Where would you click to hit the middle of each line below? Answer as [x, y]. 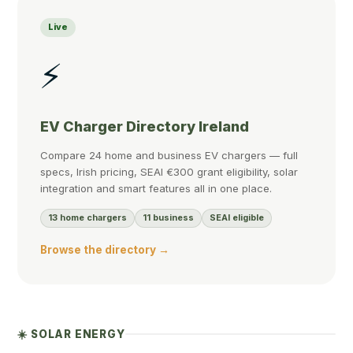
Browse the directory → [105, 249]
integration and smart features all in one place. [156, 188]
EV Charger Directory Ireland [145, 127]
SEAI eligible [237, 217]
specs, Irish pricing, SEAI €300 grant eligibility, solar [169, 171]
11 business [169, 217]
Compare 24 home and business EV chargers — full [169, 155]
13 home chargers [88, 217]
